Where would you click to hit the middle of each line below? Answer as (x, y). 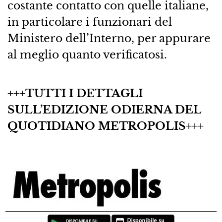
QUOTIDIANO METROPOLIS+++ (105, 126)
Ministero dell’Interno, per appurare (109, 38)
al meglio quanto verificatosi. (87, 55)
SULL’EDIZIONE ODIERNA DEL (104, 110)
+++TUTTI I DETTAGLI (75, 93)
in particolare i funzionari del (89, 22)
